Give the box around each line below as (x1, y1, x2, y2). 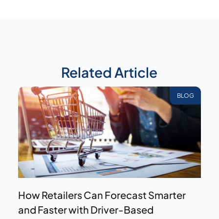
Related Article (61, 64, 158, 81)
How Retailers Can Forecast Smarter (18, 189, 186, 201)
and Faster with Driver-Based (18, 203, 153, 216)
